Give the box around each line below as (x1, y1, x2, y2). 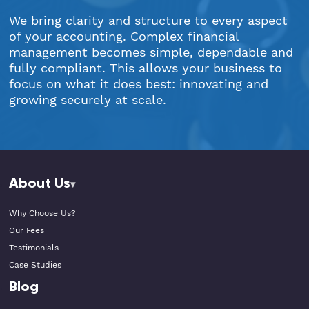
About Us (8, 174, 70, 192)
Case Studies (8, 260, 61, 271)
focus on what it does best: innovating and (8, 77, 268, 93)
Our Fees (8, 226, 44, 237)
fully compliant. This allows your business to (8, 61, 282, 77)
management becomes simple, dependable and (8, 45, 293, 61)
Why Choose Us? (8, 208, 76, 219)
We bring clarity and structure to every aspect (8, 13, 288, 30)
